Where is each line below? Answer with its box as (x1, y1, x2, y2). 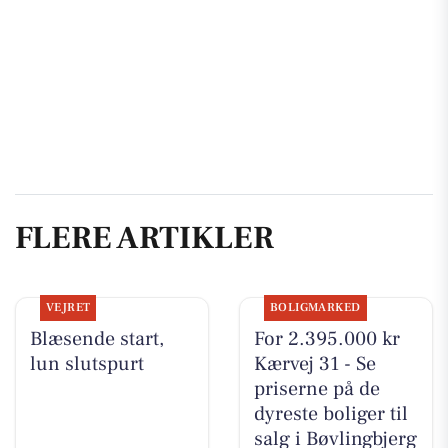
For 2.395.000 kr (253, 326, 400, 353)
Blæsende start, (29, 326, 164, 353)
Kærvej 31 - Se (253, 351, 376, 378)
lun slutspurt (29, 351, 144, 378)
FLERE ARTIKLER (15, 216, 274, 259)
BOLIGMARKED (269, 300, 361, 316)
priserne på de (253, 376, 380, 403)
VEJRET (45, 300, 91, 316)
